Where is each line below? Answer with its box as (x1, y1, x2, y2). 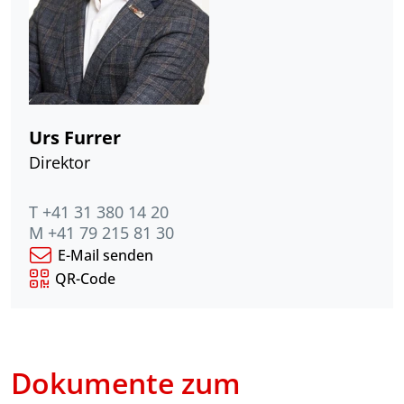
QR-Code (55, 268, 115, 289)
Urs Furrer (29, 124, 121, 150)
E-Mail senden (58, 244, 153, 265)
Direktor (29, 151, 90, 173)
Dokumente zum (11, 363, 241, 402)
